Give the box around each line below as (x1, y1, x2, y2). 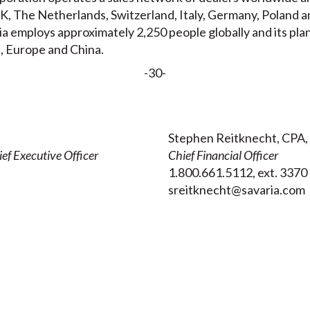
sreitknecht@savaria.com (167, 182, 305, 198)
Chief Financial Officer (167, 147, 278, 163)
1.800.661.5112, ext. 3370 (167, 165, 307, 181)
